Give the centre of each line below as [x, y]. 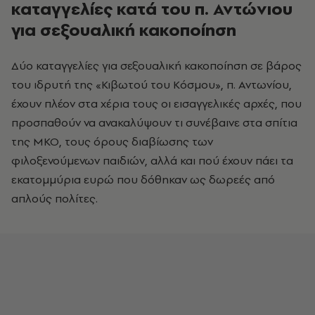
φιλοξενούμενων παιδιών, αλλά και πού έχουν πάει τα [152, 160]
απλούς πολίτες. [54, 198]
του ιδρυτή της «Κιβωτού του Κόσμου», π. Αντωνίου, [152, 84]
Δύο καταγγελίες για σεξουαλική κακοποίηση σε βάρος [156, 65]
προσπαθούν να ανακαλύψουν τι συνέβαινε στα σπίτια [154, 122]
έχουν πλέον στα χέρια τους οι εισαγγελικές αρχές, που [156, 103]
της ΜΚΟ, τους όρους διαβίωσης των [112, 141]
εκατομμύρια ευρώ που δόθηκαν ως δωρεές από [143, 179]
